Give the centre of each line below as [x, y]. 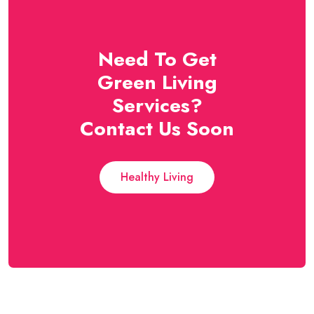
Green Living [157, 83]
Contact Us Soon [157, 129]
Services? [157, 106]
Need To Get [157, 60]
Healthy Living [157, 177]
